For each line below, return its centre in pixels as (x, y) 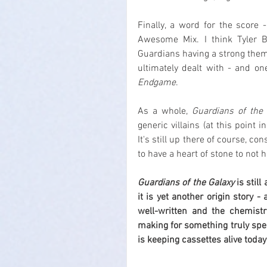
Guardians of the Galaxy (186, 183)
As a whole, (165, 111)
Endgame (157, 83)
